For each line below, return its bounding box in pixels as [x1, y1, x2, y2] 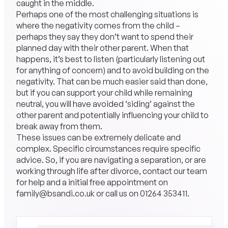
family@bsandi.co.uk [16, 188, 95, 199]
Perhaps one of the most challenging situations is [16, 9, 198, 20]
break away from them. [16, 121, 102, 132]
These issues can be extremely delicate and [16, 132, 181, 143]
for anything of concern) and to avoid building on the [16, 65, 209, 76]
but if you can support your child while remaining [16, 88, 192, 98]
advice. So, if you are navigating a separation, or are [16, 155, 206, 165]
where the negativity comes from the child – [16, 20, 180, 31]
